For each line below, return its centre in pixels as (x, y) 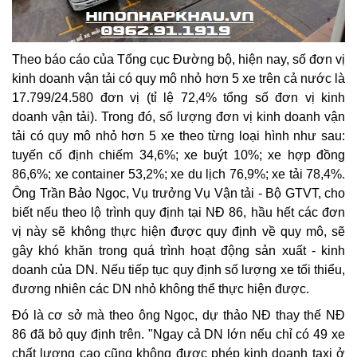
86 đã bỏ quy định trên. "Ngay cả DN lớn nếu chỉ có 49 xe (178, 335)
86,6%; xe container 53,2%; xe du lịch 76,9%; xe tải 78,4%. (178, 174)
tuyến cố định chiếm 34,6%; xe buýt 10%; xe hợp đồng (178, 155)
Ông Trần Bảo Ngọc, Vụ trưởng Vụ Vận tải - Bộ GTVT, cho (178, 193)
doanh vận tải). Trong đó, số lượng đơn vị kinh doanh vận (178, 116)
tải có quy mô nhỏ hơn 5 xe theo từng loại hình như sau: (178, 135)
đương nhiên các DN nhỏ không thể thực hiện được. (161, 288)
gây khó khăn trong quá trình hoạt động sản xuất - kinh (178, 250)
